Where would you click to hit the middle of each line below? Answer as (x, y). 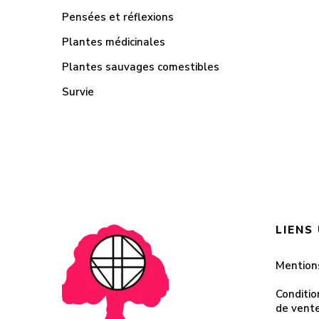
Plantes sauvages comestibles (141, 67)
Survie (78, 92)
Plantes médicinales (114, 42)
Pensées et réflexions (118, 17)
